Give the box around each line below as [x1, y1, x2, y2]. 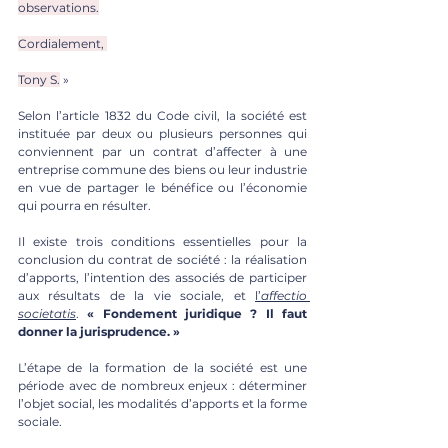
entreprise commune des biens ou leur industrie [18, 161, 307, 177]
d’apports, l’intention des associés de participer [18, 269, 307, 285]
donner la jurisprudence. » [18, 323, 180, 339]
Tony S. [18, 71, 60, 87]
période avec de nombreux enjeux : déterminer [18, 377, 307, 393]
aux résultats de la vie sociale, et [18, 287, 255, 303]
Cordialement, [18, 35, 107, 51]
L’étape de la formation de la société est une [18, 359, 307, 375]
